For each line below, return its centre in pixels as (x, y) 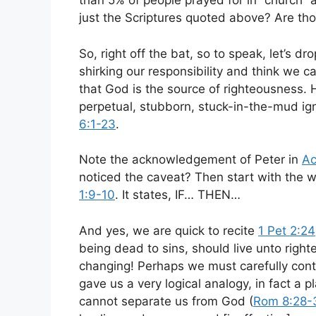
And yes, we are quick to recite (169, 230)
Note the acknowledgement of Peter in (190, 160)
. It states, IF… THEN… (178, 195)
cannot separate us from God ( (166, 301)
